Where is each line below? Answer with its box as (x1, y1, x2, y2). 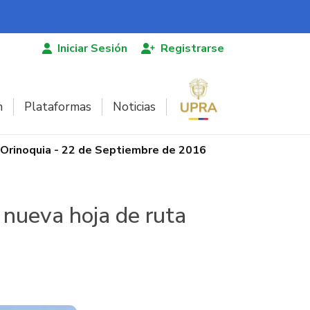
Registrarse (161, 41, 224, 56)
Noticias (113, 98, 156, 115)
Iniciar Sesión (57, 41, 127, 56)
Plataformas (24, 98, 91, 115)
